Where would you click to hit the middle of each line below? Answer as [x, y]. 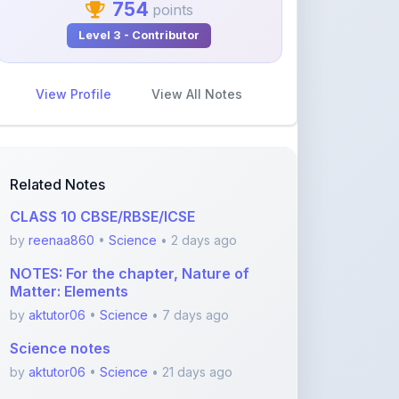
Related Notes [57, 134]
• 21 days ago [190, 322]
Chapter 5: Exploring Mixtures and [129, 355]
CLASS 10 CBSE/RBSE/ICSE [102, 167]
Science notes [60, 298]
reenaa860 [61, 190]
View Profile [73, 44]
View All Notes [197, 44]
